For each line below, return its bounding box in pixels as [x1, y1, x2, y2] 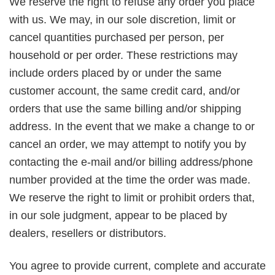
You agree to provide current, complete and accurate [9, 259, 266, 272]
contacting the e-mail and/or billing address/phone [9, 156, 253, 169]
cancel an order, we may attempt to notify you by [9, 138, 246, 151]
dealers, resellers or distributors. [9, 227, 166, 240]
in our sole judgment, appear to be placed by [9, 209, 227, 222]
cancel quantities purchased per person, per [9, 31, 224, 44]
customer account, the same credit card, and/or [9, 85, 240, 98]
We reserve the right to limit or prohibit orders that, [9, 192, 255, 204]
